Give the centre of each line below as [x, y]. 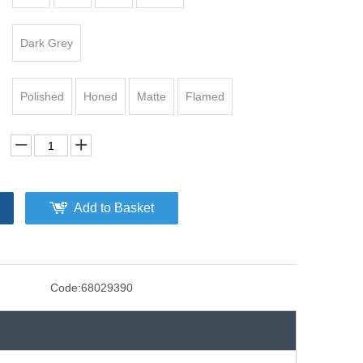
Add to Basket [114, 208]
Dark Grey [47, 43]
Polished [42, 96]
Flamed [205, 96]
